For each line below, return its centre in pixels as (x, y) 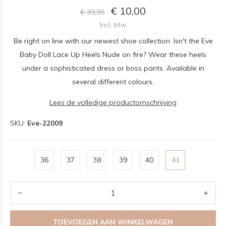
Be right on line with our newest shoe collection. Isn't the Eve (113, 41)
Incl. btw (113, 24)
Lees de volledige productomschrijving (113, 102)
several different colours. (113, 82)
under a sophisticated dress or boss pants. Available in (113, 68)
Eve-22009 (45, 123)
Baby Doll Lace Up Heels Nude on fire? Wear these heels (113, 54)
